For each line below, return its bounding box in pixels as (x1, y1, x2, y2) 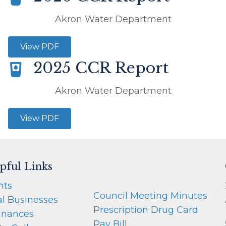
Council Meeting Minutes (93, 190, 207, 201)
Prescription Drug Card (93, 204, 198, 215)
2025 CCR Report (33, 59, 168, 77)
